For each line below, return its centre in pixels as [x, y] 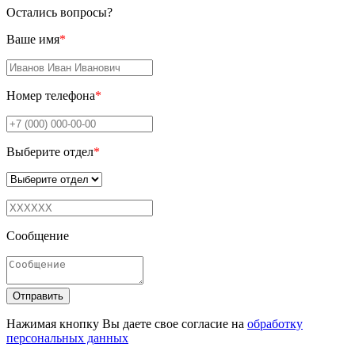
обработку [275, 324]
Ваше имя [33, 39]
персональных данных [67, 338]
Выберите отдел [50, 152]
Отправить [38, 296]
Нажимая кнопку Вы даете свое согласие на [127, 324]
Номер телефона [51, 95]
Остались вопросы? [59, 12]
